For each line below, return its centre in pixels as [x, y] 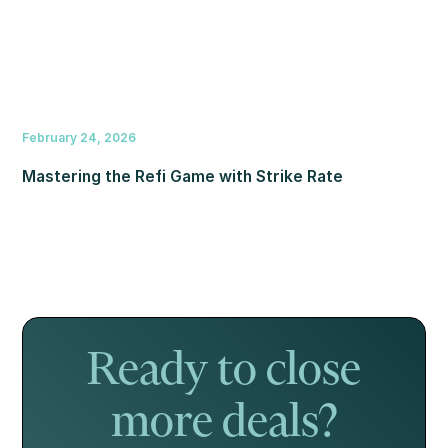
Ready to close [224, 371]
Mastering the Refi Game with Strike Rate [183, 177]
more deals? [224, 423]
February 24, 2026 [79, 138]
